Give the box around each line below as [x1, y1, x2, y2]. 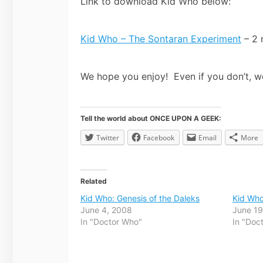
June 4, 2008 [80, 204, 132, 215]
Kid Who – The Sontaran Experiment [80, 32, 241, 45]
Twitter [96, 132, 119, 143]
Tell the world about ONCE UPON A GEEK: [80, 113, 221, 123]
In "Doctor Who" [80, 216, 142, 227]
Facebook [143, 132, 174, 143]
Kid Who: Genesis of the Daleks [80, 193, 200, 203]
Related [80, 176, 107, 186]
